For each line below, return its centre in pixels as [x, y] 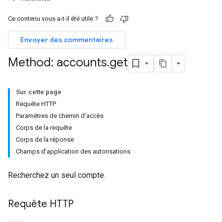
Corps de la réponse [45, 139]
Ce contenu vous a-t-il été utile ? [53, 19]
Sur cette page [39, 92]
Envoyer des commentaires [67, 40]
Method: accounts [57, 63]
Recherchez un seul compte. [57, 175]
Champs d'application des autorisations [73, 151]
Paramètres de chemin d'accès [60, 116]
